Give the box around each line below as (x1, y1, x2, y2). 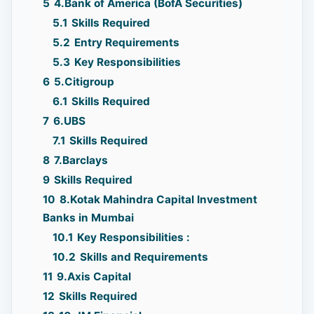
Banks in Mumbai (43, 211, 134, 225)
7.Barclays (54, 153, 108, 168)
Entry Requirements (74, 36, 179, 50)
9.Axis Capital (57, 270, 131, 284)
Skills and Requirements (80, 250, 208, 264)
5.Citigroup (54, 75, 114, 89)
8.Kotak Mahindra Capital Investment (60, 193, 257, 207)
